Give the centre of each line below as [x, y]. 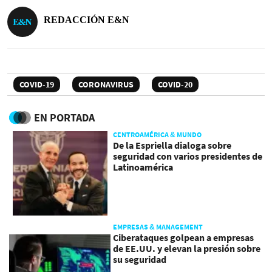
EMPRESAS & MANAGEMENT [158, 227]
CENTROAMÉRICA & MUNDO [158, 135]
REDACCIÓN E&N [87, 20]
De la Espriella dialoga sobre [172, 145]
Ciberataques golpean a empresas [184, 238]
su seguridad [140, 260]
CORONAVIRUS [106, 85]
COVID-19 [37, 85]
